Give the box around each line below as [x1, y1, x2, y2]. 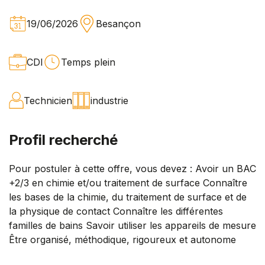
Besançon [96, 17, 141, 30]
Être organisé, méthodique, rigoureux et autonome [9, 233, 236, 245]
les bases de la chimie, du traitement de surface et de [9, 190, 247, 203]
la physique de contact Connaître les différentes [9, 205, 223, 217]
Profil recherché [9, 131, 118, 148]
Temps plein [61, 56, 115, 68]
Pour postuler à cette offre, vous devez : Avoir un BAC [9, 162, 256, 174]
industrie [91, 94, 128, 106]
